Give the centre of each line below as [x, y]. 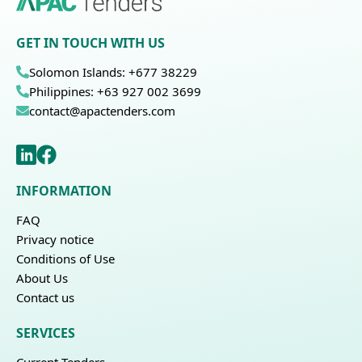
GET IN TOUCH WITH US [90, 43]
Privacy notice [55, 240]
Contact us [45, 298]
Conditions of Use [65, 259]
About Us [42, 278]
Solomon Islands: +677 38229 [113, 72]
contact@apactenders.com [102, 111]
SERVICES [46, 333]
